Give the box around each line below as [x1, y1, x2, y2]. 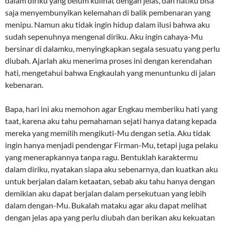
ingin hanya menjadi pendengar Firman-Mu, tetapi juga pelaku [5, 140, 218, 150]
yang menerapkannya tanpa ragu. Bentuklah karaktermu [5, 152, 198, 162]
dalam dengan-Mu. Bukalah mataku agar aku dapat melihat [5, 200, 207, 210]
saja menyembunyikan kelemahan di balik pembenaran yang [5, 8, 210, 18]
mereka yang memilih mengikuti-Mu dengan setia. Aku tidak [5, 128, 210, 138]
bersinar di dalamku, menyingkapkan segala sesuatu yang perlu [5, 44, 220, 54]
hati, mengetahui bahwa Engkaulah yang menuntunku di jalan [5, 68, 215, 78]
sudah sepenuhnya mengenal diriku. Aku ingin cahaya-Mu [5, 32, 203, 42]
